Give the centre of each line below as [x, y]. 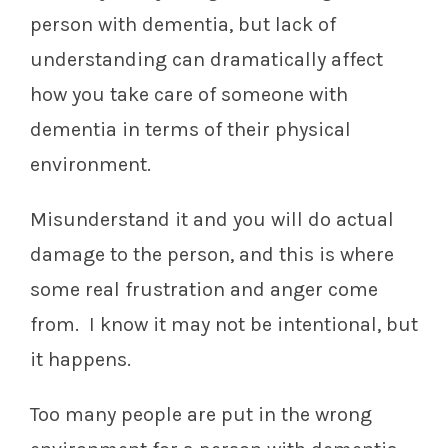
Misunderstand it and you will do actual [212, 220]
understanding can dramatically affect [206, 60]
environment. [93, 165]
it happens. [80, 360]
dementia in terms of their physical [190, 130]
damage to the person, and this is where [212, 255]
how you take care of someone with [189, 95]
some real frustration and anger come [204, 290]
